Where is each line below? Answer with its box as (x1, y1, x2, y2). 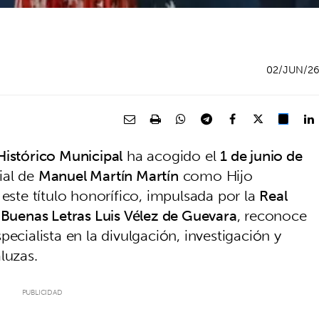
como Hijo (178, 162, 253, 188)
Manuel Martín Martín (38, 162, 179, 188)
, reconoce (236, 202, 307, 228)
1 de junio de (220, 142, 303, 168)
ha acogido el (122, 142, 221, 168)
